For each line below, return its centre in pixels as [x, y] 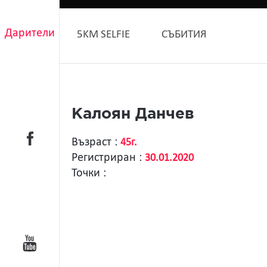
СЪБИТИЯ [184, 35]
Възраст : [96, 142]
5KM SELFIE [103, 35]
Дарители [30, 34]
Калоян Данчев [133, 114]
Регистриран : [108, 158]
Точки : [89, 173]
